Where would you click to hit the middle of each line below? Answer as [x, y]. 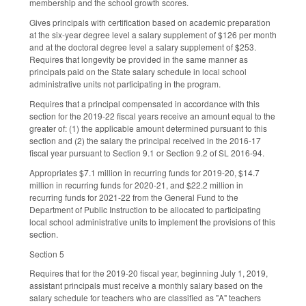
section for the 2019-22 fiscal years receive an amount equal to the [152, 116]
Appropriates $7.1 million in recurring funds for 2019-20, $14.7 [144, 172]
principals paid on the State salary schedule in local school [138, 72]
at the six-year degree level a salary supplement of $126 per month [153, 35]
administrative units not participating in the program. [125, 84]
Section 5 [47, 253]
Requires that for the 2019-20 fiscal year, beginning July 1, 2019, [149, 273]
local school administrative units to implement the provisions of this [152, 221]
